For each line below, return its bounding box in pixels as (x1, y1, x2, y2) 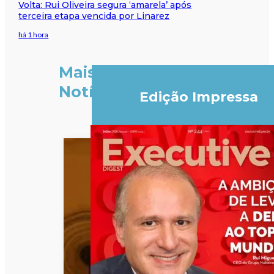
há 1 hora (18, 29, 49, 39)
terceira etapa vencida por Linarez (18, 10, 170, 21)
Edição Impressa (139, 89, 258, 106)
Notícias (58, 83, 125, 102)
